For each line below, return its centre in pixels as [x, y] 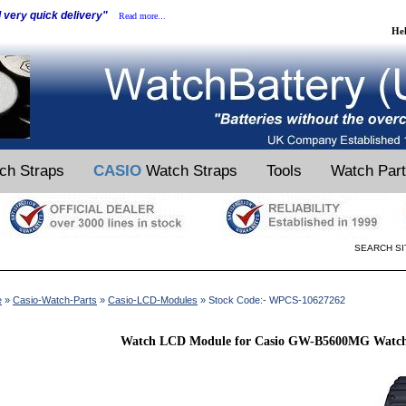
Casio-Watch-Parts [55, 300]
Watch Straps [189, 171]
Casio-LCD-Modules [153, 300]
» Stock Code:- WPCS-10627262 [271, 300]
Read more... [142, 16]
